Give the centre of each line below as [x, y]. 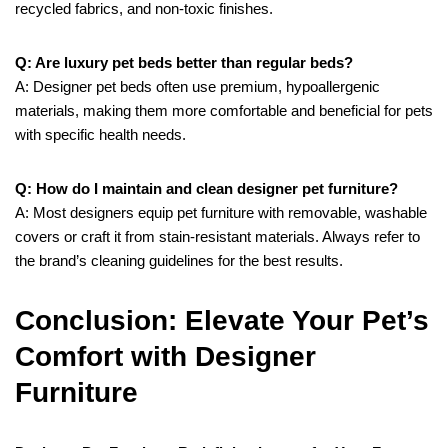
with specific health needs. [100, 134]
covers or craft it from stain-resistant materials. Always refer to [217, 236]
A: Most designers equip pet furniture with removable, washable [221, 212]
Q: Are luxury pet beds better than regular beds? [184, 62]
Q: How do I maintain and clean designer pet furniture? [206, 188]
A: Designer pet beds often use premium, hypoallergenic [197, 86]
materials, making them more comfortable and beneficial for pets [224, 110]
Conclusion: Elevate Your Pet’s [222, 320]
